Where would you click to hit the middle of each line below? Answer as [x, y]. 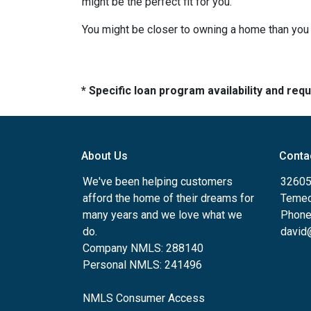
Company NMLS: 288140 [143, 249]
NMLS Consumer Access [144, 299]
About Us [104, 156]
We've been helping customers [158, 182]
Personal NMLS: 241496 [142, 265]
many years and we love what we [162, 215]
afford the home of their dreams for [168, 199]
